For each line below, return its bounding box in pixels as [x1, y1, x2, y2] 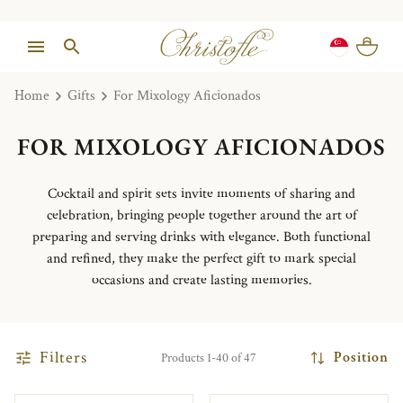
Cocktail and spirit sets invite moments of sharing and [48, 184, 355, 203]
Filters [40, 346, 87, 368]
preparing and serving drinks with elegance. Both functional [32, 227, 371, 246]
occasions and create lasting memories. [91, 270, 312, 290]
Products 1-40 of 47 [161, 349, 256, 366]
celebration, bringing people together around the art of [46, 205, 357, 225]
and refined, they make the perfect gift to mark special [47, 248, 356, 268]
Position [334, 348, 389, 368]
